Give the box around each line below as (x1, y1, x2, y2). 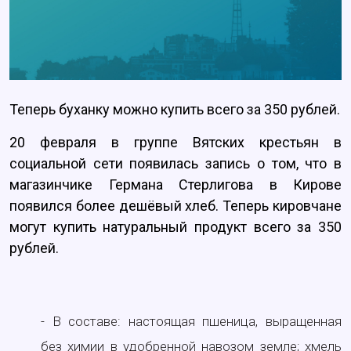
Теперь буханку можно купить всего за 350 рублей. (9, 101, 340, 118)
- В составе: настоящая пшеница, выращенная (41, 313, 342, 330)
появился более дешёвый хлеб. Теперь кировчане (9, 197, 342, 215)
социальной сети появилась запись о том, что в (9, 155, 342, 172)
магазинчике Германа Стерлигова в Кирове (9, 176, 342, 194)
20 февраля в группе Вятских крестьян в (9, 134, 342, 151)
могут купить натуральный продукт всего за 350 (9, 219, 342, 236)
